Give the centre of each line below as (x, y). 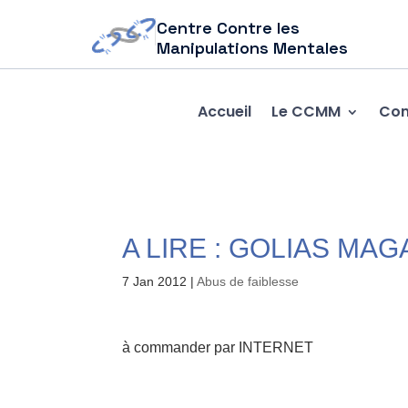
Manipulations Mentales (253, 48)
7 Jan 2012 (155, 281)
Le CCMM (306, 111)
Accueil (224, 111)
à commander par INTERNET (218, 347)
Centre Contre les (229, 28)
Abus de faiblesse (248, 281)
